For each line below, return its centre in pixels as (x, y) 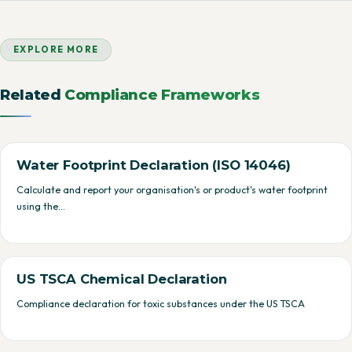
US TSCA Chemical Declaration (122, 279)
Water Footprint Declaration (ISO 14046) (154, 165)
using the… (41, 206)
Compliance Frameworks (162, 95)
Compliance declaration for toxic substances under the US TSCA (161, 304)
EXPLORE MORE (56, 49)
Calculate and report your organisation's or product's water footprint (172, 190)
